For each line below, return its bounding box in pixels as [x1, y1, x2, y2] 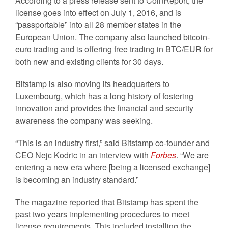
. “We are [176, 149, 209, 161]
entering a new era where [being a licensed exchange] [15, 161, 210, 173]
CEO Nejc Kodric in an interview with [15, 149, 151, 161]
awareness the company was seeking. [15, 115, 153, 126]
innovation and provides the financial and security [15, 102, 193, 114]
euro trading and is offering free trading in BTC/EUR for [15, 43, 213, 55]
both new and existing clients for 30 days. [15, 55, 163, 67]
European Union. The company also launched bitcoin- [15, 31, 210, 43]
